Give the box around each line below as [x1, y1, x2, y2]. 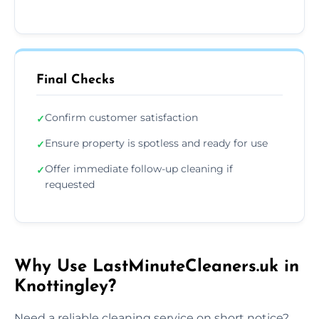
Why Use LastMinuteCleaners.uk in [14, 258, 299, 276]
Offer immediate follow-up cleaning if [45, 162, 233, 175]
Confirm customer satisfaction [45, 110, 198, 124]
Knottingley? [14, 278, 116, 296]
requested [45, 177, 95, 191]
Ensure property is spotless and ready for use [45, 136, 268, 150]
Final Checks [36, 73, 115, 87]
